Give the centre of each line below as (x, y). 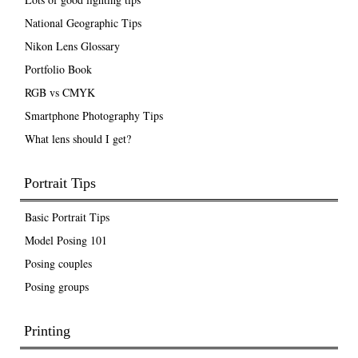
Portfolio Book (58, 69)
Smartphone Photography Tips (93, 115)
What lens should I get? (78, 138)
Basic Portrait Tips (67, 217)
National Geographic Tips (83, 22)
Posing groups (56, 286)
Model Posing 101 (66, 240)
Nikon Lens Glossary (72, 46)
